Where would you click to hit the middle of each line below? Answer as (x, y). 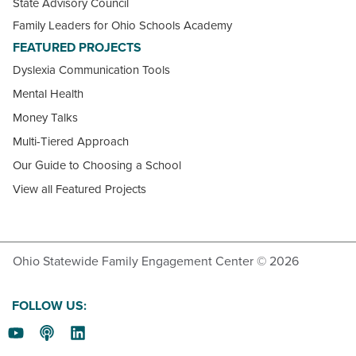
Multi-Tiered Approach (71, 142)
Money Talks (45, 118)
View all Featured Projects (79, 190)
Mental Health (48, 94)
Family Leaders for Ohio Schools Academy (122, 26)
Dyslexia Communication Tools (91, 70)
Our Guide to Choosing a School (97, 166)
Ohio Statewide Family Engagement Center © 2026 (156, 262)
